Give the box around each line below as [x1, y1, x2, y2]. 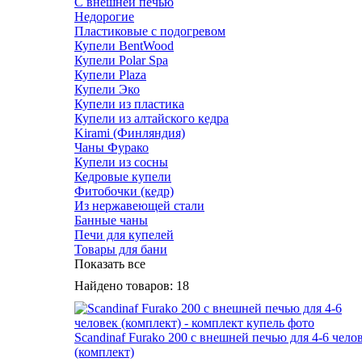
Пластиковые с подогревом [74, 23, 225, 38]
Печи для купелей [74, 227, 174, 242]
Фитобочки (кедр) [74, 183, 174, 198]
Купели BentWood [74, 38, 174, 53]
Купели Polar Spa [74, 53, 168, 67]
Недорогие [74, 9, 134, 23]
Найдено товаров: [74, 279, 176, 293]
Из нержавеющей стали [74, 198, 204, 213]
